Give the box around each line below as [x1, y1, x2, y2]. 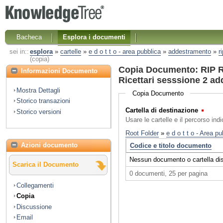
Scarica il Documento [12, 161, 79, 169]
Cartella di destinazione [125, 107, 199, 114]
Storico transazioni [16, 97, 70, 105]
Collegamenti [16, 181, 54, 189]
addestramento [168, 48, 211, 56]
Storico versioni [16, 108, 61, 115]
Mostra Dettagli [16, 86, 60, 94]
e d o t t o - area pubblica [88, 48, 161, 56]
